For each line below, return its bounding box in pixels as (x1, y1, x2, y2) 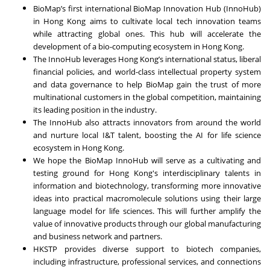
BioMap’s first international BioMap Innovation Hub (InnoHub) (33, 3, 261, 14)
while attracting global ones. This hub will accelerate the (33, 28, 261, 40)
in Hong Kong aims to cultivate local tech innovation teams (33, 16, 261, 27)
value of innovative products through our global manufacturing (33, 218, 261, 230)
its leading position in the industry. (33, 104, 157, 116)
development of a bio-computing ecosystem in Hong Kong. (33, 41, 244, 52)
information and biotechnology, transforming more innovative (33, 180, 261, 192)
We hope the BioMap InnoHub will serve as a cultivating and (33, 155, 261, 166)
